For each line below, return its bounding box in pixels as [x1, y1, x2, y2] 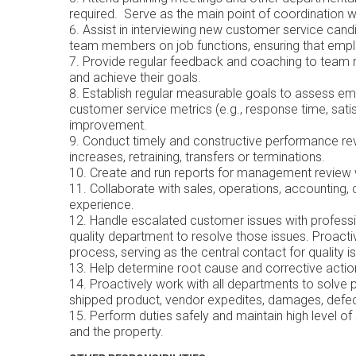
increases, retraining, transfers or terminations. [69, 149, 325, 164]
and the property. [69, 324, 164, 339]
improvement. [69, 118, 147, 133]
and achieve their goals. [69, 70, 201, 85]
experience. [69, 197, 134, 212]
